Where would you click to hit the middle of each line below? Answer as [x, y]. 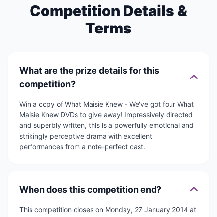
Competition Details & [108, 11]
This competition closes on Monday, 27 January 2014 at [108, 209]
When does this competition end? [90, 190]
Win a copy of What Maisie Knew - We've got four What [107, 104]
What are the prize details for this [89, 70]
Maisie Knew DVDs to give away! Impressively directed [106, 115]
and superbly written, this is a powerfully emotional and [107, 125]
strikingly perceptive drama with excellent [86, 136]
